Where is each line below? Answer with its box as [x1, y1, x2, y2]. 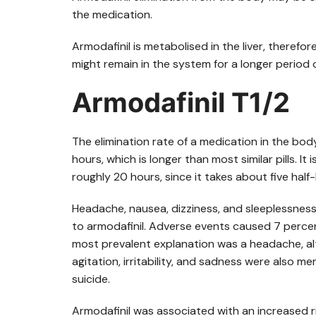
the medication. [72, 7, 152, 22]
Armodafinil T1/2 [72, 86, 290, 119]
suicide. [72, 272, 110, 286]
